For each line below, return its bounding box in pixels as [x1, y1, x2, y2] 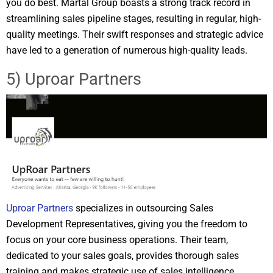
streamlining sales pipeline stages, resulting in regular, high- [6, 13, 261, 25]
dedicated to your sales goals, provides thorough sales [6, 250, 239, 261]
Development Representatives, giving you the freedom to [6, 218, 247, 230]
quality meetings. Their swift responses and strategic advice [6, 29, 263, 41]
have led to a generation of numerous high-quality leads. [6, 44, 247, 57]
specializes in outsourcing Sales [73, 202, 213, 214]
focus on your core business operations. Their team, [6, 234, 228, 246]
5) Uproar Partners [6, 69, 141, 90]
